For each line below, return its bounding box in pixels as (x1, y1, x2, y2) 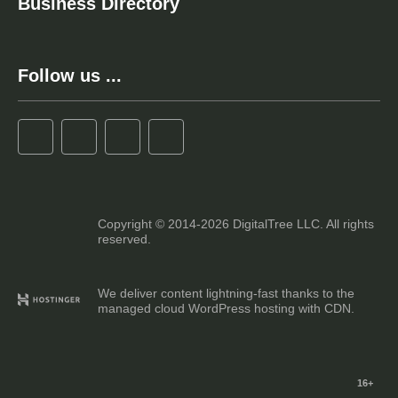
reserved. (98, 231, 151, 246)
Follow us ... (18, 66, 122, 85)
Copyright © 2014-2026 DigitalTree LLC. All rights (98, 216, 374, 231)
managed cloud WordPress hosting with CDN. (98, 301, 354, 316)
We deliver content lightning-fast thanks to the (98, 286, 354, 301)
